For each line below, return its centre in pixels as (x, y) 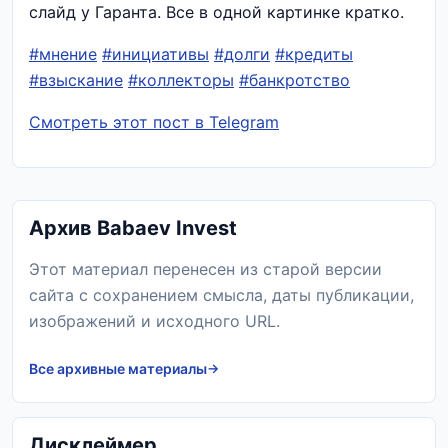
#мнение (63, 54)
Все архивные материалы (118, 368)
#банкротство (294, 80)
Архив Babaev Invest (133, 228)
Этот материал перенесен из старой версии (205, 269)
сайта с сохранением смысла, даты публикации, (221, 295)
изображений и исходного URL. (154, 321)
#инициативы (155, 54)
